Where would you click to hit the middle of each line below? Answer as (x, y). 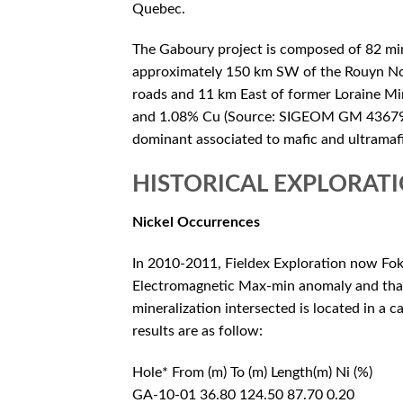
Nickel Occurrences (196, 222)
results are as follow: (197, 331)
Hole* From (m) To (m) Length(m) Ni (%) (252, 372)
